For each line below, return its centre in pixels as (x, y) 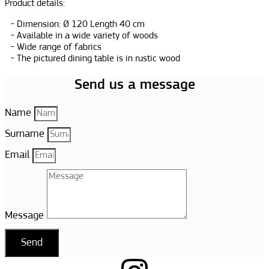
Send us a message (134, 85)
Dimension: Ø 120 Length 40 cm (81, 25)
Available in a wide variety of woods (87, 36)
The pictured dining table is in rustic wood (98, 59)
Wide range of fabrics (59, 47)
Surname (26, 134)
